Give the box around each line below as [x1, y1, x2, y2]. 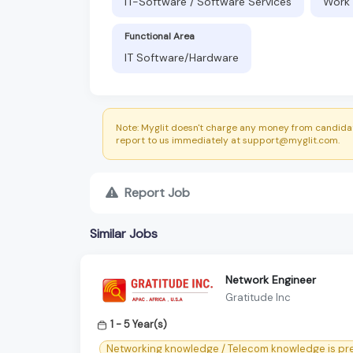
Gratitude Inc [225, 291, 291, 305]
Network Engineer [225, 273, 316, 288]
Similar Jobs [90, 225, 158, 242]
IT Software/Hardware [124, 50, 239, 65]
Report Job [124, 184, 190, 201]
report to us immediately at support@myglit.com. [116, 133, 340, 147]
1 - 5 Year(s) [110, 317, 167, 331]
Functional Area [124, 29, 195, 43]
